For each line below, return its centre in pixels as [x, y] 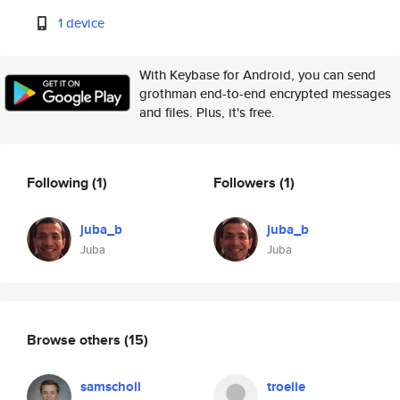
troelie [286, 387]
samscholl [111, 387]
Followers [246, 182]
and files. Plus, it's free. [207, 112]
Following [59, 182]
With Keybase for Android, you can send [258, 75]
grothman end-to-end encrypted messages [265, 93]
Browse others [75, 339]
